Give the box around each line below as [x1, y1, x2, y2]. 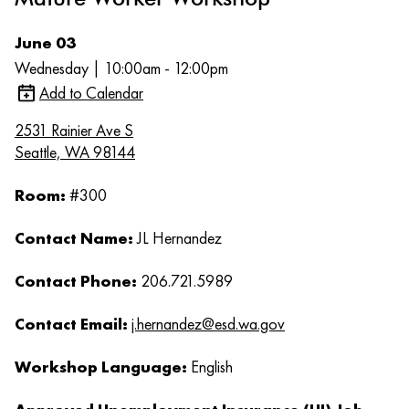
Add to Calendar [39, 82, 143, 103]
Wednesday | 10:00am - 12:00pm [15, 58, 228, 79]
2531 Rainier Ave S [15, 120, 133, 142]
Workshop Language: [15, 356, 191, 378]
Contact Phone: [15, 270, 141, 292]
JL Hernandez [137, 227, 222, 249]
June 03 [15, 32, 76, 53]
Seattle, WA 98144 [15, 142, 135, 163]
